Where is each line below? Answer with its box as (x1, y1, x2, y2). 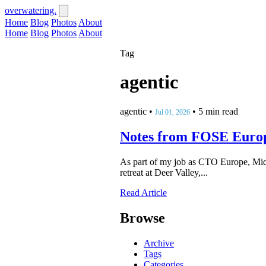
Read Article (120, 187, 167, 198)
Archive (144, 237, 174, 248)
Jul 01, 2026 (155, 107, 190, 116)
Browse (120, 210, 165, 226)
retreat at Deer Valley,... (120, 167, 208, 178)
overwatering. (5, 5, 56, 15)
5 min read (198, 106, 238, 116)
